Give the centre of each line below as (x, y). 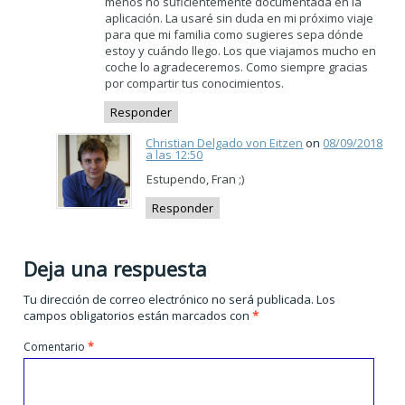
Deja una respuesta (116, 269)
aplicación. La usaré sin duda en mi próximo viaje (240, 18)
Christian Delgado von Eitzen (225, 143)
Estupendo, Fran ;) (196, 179)
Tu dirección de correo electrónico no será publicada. (169, 300)
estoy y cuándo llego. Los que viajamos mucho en (241, 50)
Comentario (56, 347)
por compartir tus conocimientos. (195, 83)
